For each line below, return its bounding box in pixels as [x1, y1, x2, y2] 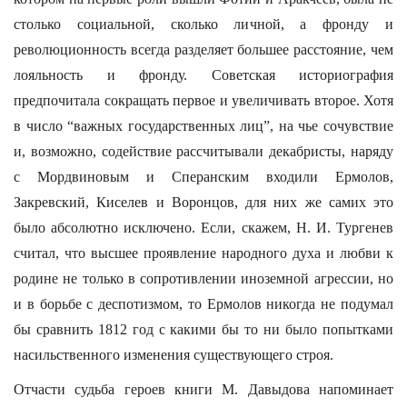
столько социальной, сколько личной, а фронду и [14, 16, 393, 32]
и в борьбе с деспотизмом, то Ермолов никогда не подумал [14, 296, 393, 312]
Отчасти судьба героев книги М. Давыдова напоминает [14, 382, 393, 397]
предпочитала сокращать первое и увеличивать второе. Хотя [14, 93, 393, 108]
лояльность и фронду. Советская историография [14, 67, 393, 83]
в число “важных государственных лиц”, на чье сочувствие [14, 118, 393, 134]
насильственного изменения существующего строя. [14, 347, 333, 362]
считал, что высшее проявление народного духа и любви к [14, 245, 393, 261]
